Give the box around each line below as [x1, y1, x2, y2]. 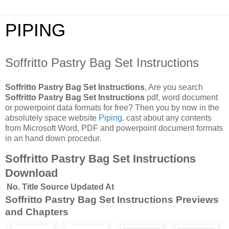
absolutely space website [5, 113, 99, 122]
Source [40, 182, 68, 191]
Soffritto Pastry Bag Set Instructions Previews [5, 194, 219, 205]
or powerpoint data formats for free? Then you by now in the [5, 103, 219, 112]
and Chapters [5, 206, 68, 217]
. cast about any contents [122, 113, 212, 122]
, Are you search [145, 82, 203, 91]
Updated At [71, 182, 114, 191]
